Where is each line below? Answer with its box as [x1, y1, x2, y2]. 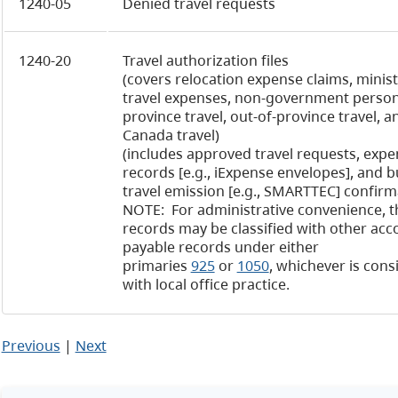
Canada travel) [122, 125, 219, 145]
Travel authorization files [122, 51, 289, 70]
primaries [122, 256, 191, 275]
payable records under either [122, 237, 319, 257]
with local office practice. [122, 275, 290, 294]
